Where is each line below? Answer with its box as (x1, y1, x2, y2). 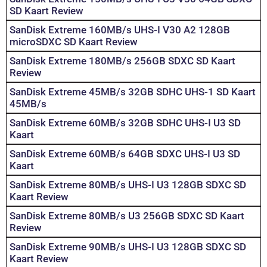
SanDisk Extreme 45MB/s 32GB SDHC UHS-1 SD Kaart (10, 86, 256, 98)
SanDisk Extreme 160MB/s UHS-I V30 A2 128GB (10, 24, 230, 36)
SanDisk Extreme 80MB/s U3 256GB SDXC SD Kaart (10, 210, 244, 222)
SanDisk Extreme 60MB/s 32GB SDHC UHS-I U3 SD (10, 117, 241, 129)
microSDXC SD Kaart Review (10, 36, 138, 48)
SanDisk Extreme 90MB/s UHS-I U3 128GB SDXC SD (10, 241, 246, 253)
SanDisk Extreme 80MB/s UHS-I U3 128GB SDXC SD (10, 179, 246, 191)
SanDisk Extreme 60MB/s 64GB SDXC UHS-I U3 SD (10, 148, 240, 160)
